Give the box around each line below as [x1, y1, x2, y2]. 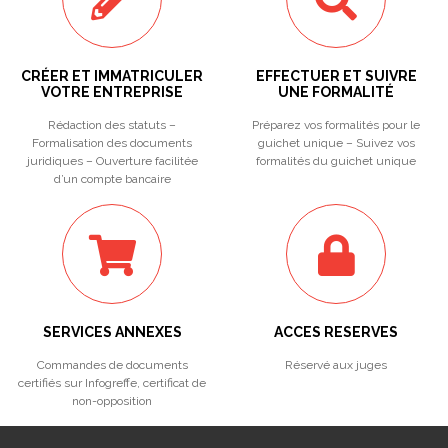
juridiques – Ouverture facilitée [26, 154, 198, 168]
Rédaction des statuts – [48, 118, 176, 132]
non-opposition [72, 394, 152, 408]
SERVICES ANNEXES [42, 324, 182, 340]
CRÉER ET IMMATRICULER [21, 68, 203, 84]
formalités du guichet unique [256, 154, 416, 168]
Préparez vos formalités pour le [252, 118, 420, 132]
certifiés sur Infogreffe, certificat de [18, 376, 206, 390]
